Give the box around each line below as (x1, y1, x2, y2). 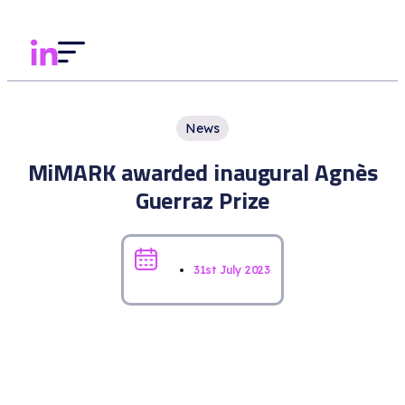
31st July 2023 (193, 262, 271, 277)
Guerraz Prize (135, 183, 270, 219)
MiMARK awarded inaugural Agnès (27, 155, 378, 191)
